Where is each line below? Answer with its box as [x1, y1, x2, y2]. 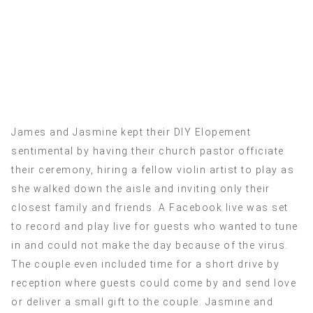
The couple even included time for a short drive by [11, 259, 279, 270]
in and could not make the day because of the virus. [11, 240, 289, 252]
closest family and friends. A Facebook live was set [11, 202, 289, 214]
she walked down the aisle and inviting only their [11, 183, 270, 195]
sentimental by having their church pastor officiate [11, 145, 284, 157]
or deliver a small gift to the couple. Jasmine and [11, 296, 273, 308]
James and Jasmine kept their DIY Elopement [11, 126, 251, 138]
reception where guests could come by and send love [11, 277, 296, 289]
